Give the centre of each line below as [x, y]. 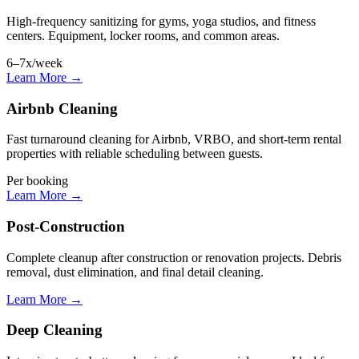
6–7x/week [34, 63]
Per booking [37, 181]
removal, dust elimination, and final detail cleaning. [135, 272]
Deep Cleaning [54, 330]
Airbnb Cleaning [62, 108]
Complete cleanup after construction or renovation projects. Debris [174, 257]
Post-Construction [66, 227]
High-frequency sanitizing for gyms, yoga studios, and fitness [161, 21]
